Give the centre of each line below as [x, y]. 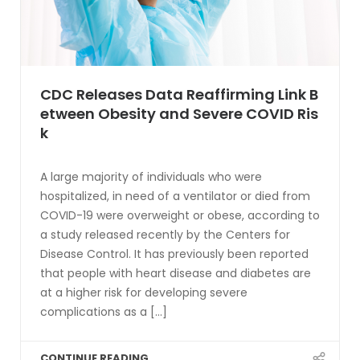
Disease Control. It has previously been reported [174, 254]
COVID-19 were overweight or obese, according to [180, 215]
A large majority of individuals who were [151, 176]
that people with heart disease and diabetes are [176, 273]
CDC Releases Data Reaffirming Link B [179, 94]
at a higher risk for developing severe [144, 292]
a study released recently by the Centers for [165, 234]
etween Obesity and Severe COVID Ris [179, 113]
